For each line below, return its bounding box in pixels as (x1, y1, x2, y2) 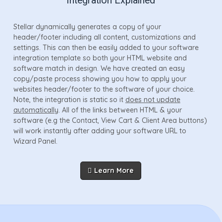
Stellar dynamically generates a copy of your (13, 22, 161, 31)
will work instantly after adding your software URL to (13, 126, 186, 135)
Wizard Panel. (13, 136, 57, 146)
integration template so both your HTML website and (13, 53, 187, 62)
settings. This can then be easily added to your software (13, 43, 199, 52)
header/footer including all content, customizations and (13, 32, 196, 42)
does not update (125, 95, 180, 104)
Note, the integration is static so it (13, 95, 125, 104)
